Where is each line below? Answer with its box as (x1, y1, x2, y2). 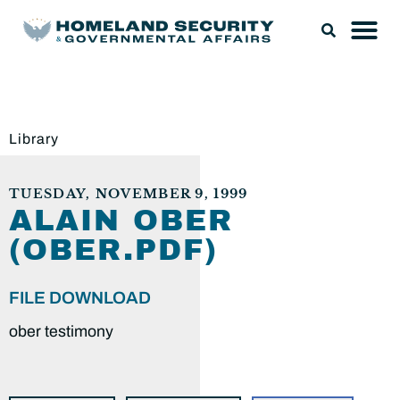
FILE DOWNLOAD (9, 288, 151, 307)
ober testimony (9, 323, 113, 340)
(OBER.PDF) (9, 234, 219, 266)
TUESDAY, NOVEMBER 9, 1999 (9, 187, 248, 202)
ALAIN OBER (9, 204, 234, 237)
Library (9, 131, 59, 146)
